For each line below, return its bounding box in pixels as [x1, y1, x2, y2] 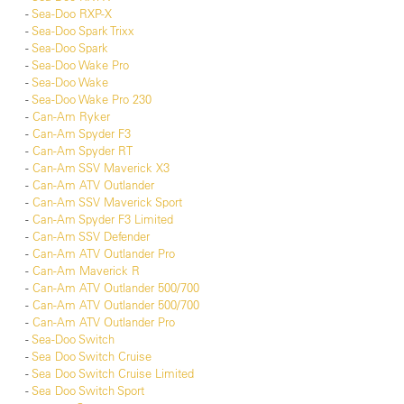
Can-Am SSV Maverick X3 [32, 161, 170, 176]
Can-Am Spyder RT [32, 143, 133, 159]
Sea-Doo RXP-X [32, 6, 112, 22]
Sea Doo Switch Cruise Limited [32, 366, 194, 381]
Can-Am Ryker [32, 109, 110, 124]
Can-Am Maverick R [32, 263, 140, 279]
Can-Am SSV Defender [32, 229, 150, 244]
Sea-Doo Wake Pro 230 [32, 92, 151, 107]
